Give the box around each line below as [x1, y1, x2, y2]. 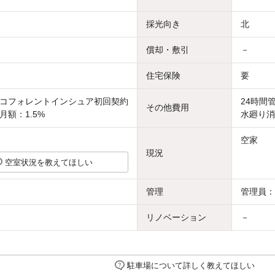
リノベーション [146, 212, 206, 222]
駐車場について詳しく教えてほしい [127, 260, 255, 270]
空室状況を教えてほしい [4, 157, 93, 167]
